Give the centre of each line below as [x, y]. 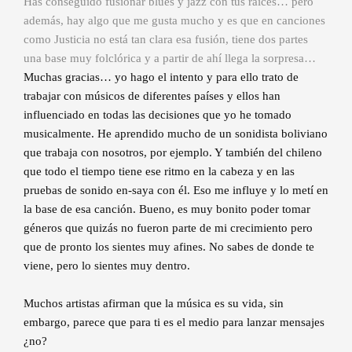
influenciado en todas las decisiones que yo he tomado [158, 115]
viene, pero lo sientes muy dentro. [107, 266]
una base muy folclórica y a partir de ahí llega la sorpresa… [170, 59]
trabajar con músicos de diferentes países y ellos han [152, 96]
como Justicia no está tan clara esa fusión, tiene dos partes [166, 40]
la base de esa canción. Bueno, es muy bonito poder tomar [167, 209]
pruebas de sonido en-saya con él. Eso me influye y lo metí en [176, 191]
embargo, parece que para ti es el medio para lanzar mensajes [174, 323]
